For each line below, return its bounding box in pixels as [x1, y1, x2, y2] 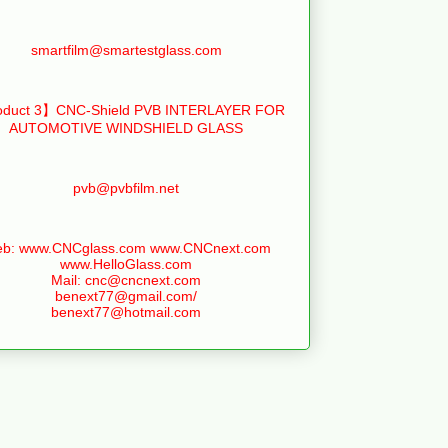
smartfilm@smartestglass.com [30, 41, 222, 58]
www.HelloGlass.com [60, 255, 192, 272]
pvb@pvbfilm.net [73, 179, 179, 196]
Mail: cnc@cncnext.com [51, 271, 201, 288]
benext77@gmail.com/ [55, 287, 197, 304]
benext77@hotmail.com [51, 303, 201, 320]
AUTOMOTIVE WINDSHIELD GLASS [9, 119, 243, 136]
